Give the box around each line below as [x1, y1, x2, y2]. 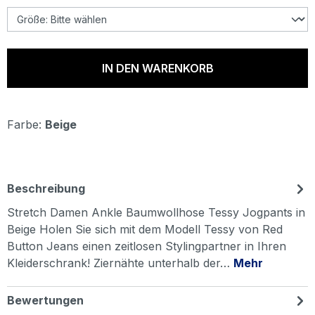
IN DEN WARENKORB [101, 61, 214, 75]
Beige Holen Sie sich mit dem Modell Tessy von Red [7, 222, 283, 236]
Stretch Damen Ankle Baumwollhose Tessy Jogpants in [7, 205, 305, 219]
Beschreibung [7, 181, 85, 195]
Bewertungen [7, 293, 84, 307]
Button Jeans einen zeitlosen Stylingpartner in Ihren [7, 239, 286, 253]
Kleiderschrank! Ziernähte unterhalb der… [7, 256, 233, 270]
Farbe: [7, 117, 45, 131]
